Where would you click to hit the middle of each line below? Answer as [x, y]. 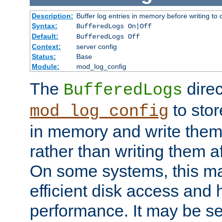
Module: [45, 67]
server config [96, 47]
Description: [52, 16]
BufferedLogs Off [108, 37]
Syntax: [44, 26]
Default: [45, 36]
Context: [46, 47]
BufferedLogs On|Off [114, 27]
